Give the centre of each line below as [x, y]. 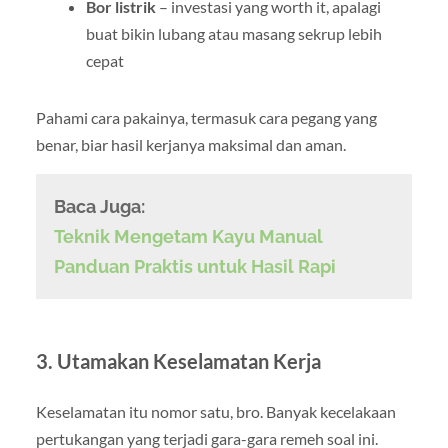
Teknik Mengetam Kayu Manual [188, 236]
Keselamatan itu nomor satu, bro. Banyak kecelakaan [215, 412]
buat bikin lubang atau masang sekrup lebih [233, 33]
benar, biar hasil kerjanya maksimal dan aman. [190, 144]
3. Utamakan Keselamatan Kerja [178, 361]
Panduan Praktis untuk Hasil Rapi [194, 266]
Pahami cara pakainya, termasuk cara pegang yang [206, 117]
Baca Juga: [99, 206]
